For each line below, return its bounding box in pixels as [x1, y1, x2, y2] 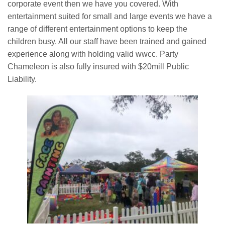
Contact [15, 40, 42, 50]
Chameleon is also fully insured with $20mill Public [8, 62, 189, 71]
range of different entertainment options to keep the [8, 25, 187, 33]
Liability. [8, 75, 37, 83]
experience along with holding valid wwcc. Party [8, 50, 178, 58]
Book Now [15, 17, 50, 27]
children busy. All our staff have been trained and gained [8, 37, 206, 46]
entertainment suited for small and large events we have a [8, 12, 212, 21]
